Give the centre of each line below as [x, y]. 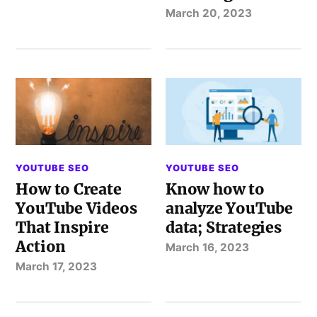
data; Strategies [224, 228]
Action [41, 247]
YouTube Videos [76, 209]
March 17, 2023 [57, 267]
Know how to [215, 190]
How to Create [69, 190]
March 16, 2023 [208, 248]
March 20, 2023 [209, 13]
